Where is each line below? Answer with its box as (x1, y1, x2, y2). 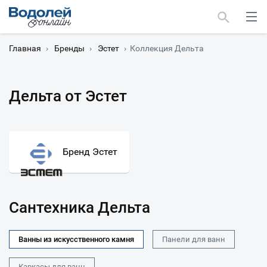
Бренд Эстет (63, 146, 117, 158)
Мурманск (17, 132, 67, 144)
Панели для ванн (162, 234, 225, 244)
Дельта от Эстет (9, 86, 127, 105)
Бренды (54, 44, 85, 53)
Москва (17, 108, 54, 120)
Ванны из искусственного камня (18, 234, 134, 244)
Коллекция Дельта (130, 44, 204, 53)
